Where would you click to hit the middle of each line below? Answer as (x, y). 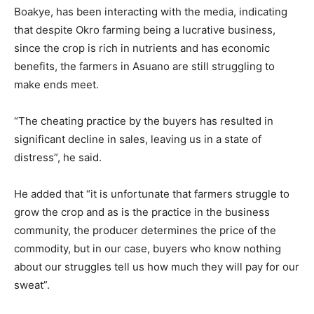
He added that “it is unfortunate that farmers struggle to (152, 193)
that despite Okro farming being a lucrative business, (145, 29)
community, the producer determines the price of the (145, 230)
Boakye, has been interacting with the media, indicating (151, 11)
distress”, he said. (58, 157)
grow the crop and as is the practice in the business (142, 212)
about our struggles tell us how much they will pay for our (157, 266)
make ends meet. (56, 84)
